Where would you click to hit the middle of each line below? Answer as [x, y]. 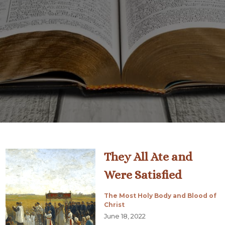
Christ [114, 205]
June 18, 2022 [125, 216]
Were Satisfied [143, 175]
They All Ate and [148, 157]
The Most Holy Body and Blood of [160, 196]
